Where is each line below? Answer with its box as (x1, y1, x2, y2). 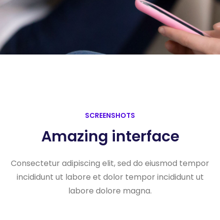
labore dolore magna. (68, 185, 152, 197)
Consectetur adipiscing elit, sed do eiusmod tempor (11, 158, 209, 169)
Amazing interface (41, 126, 179, 147)
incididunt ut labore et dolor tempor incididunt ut (16, 171, 204, 183)
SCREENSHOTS (85, 110, 135, 121)
